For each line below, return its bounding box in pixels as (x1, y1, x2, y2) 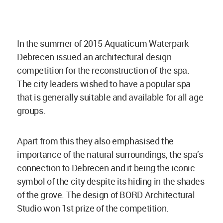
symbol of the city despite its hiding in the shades (17, 175, 205, 187)
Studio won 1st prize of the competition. (17, 202, 169, 214)
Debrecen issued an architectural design (17, 50, 172, 63)
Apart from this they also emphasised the (17, 134, 174, 147)
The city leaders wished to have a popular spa (17, 77, 191, 90)
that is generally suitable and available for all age (17, 91, 204, 103)
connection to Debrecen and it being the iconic (17, 161, 195, 174)
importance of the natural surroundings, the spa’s (17, 148, 203, 160)
